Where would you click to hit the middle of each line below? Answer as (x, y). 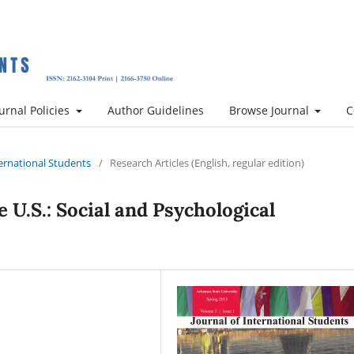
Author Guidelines (155, 110)
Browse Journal (270, 110)
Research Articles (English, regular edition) (207, 162)
